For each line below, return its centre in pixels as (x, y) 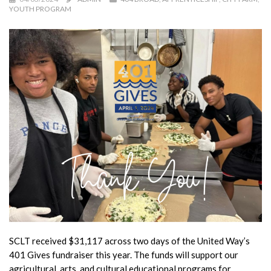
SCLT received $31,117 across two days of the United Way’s (129, 241)
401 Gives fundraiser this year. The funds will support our (124, 255)
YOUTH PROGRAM (40, 9)
